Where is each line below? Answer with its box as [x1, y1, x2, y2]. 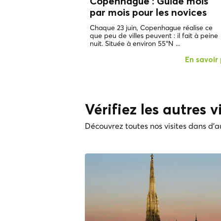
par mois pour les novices [90, 8, 207, 18]
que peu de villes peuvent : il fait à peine [90, 31, 218, 40]
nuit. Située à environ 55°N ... [90, 39, 180, 48]
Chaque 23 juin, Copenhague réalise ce [90, 23, 213, 33]
